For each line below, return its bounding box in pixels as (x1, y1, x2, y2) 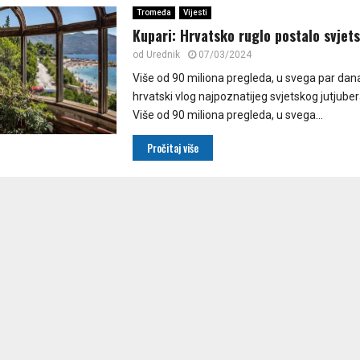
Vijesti (182, 8, 207, 18)
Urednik (145, 49, 180, 61)
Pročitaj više (146, 140, 198, 157)
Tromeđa (136, 8, 171, 18)
